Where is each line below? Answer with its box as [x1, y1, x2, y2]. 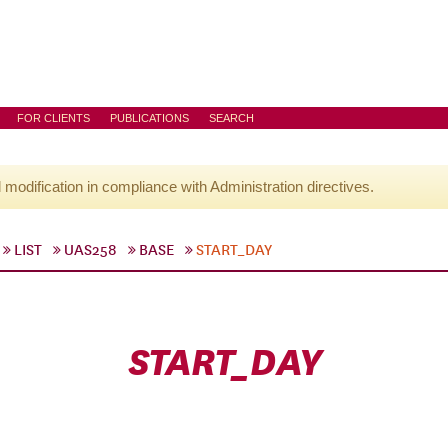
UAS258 [64, 241, 117, 259]
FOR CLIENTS [17, 112, 90, 124]
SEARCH [209, 112, 254, 124]
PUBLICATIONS [110, 112, 189, 124]
